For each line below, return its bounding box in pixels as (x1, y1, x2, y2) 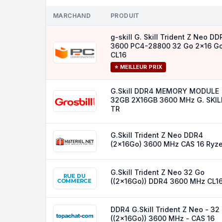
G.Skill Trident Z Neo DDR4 (111, 131, 203, 139)
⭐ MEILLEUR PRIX (114, 63, 162, 70)
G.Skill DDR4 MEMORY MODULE (111, 87, 219, 95)
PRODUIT (111, 12, 140, 19)
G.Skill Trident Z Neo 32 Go (111, 168, 205, 176)
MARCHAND (53, 12, 91, 19)
